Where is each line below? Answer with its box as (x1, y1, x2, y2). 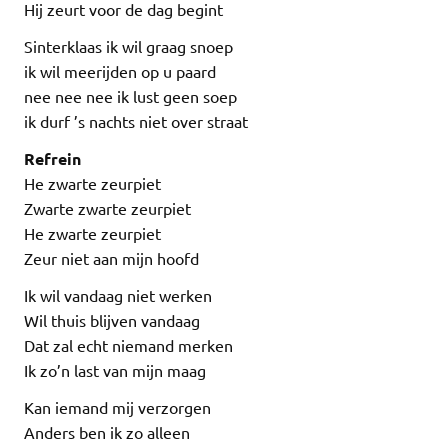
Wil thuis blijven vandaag (24, 309, 200, 330)
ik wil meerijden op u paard (24, 60, 216, 81)
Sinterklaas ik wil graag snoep (24, 35, 233, 56)
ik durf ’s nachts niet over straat (24, 110, 248, 131)
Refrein (24, 147, 81, 169)
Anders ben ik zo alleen (24, 421, 190, 442)
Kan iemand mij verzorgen (24, 396, 211, 417)
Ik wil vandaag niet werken (24, 284, 212, 305)
